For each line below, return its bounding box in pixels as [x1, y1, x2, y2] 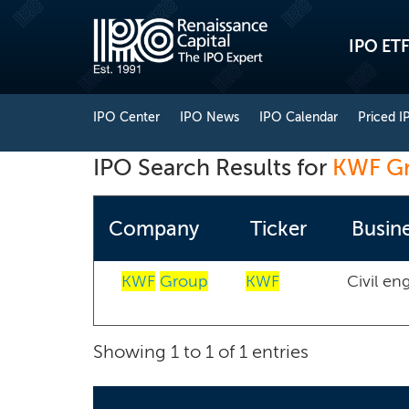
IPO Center [93, 110, 160, 125]
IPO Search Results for [93, 153, 332, 182]
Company [109, 216, 199, 241]
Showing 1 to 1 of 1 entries [93, 341, 309, 362]
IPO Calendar [259, 110, 338, 125]
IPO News [180, 110, 239, 125]
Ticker [250, 216, 307, 241]
